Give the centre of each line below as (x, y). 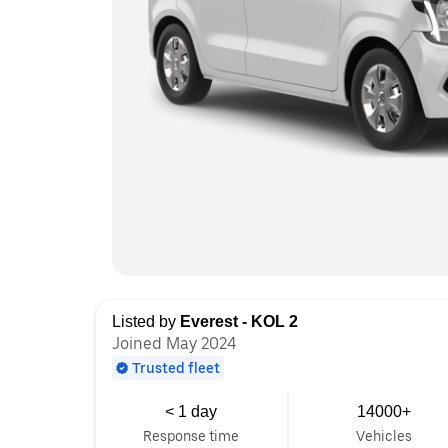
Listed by (146, 321)
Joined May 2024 (174, 343)
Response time (191, 436)
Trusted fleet (176, 368)
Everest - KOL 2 (239, 321)
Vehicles (384, 436)
